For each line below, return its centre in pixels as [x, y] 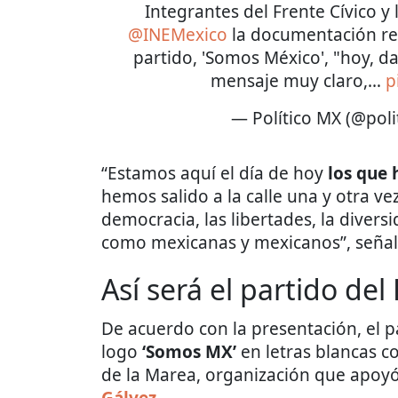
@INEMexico [178, 34]
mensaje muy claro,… [298, 80]
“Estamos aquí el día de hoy [215, 173]
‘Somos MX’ [187, 351]
